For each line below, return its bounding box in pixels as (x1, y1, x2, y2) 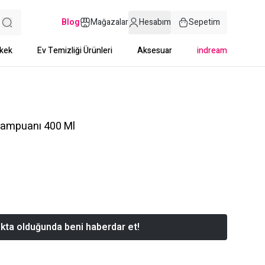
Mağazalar (91, 16, 128, 28)
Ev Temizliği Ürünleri (37, 44, 112, 57)
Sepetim (189, 16, 220, 28)
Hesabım (139, 16, 171, 28)
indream (197, 44, 227, 57)
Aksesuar (137, 44, 172, 57)
